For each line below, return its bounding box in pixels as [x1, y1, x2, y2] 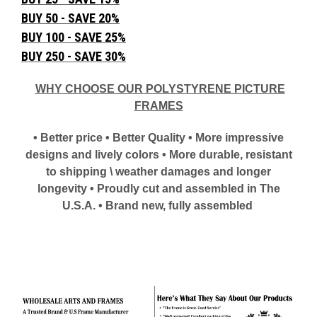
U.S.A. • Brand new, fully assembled [62, 200, 253, 212]
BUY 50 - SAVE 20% [21, 11, 120, 26]
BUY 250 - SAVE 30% [21, 49, 126, 64]
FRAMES [134, 100, 183, 113]
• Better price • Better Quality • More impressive [33, 132, 284, 144]
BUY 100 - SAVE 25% [21, 30, 126, 45]
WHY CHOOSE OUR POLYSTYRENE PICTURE [35, 83, 285, 96]
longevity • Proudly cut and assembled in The [37, 183, 280, 195]
